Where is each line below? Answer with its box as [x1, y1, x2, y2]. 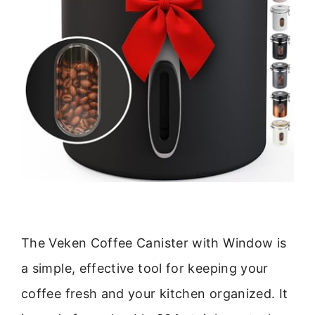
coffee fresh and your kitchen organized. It [21, 285, 288, 301]
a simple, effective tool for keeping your [21, 260, 269, 276]
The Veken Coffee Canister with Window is [21, 235, 287, 250]
